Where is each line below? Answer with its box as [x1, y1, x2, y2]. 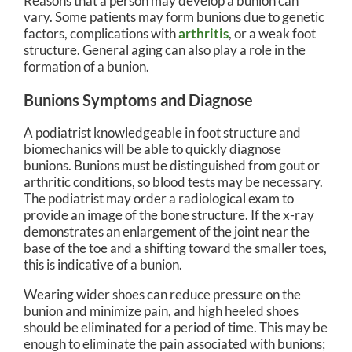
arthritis [178, 24, 229, 42]
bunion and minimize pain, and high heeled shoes [24, 302, 299, 320]
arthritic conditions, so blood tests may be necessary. [24, 174, 323, 191]
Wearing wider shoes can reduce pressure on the [24, 286, 301, 303]
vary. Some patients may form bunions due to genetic [24, 8, 324, 25]
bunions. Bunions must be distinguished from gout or [24, 157, 320, 174]
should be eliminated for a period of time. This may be [24, 319, 328, 336]
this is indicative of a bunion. [24, 256, 182, 273]
